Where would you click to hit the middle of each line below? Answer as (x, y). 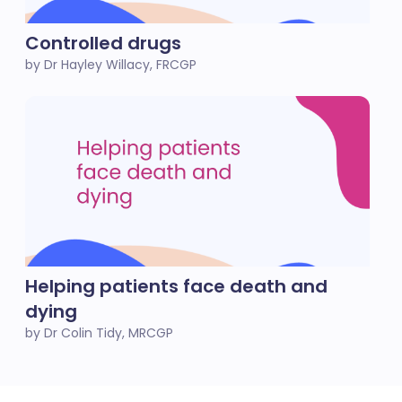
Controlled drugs (103, 43)
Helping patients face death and (176, 286)
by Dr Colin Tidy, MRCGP (99, 333)
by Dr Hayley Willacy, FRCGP (111, 65)
